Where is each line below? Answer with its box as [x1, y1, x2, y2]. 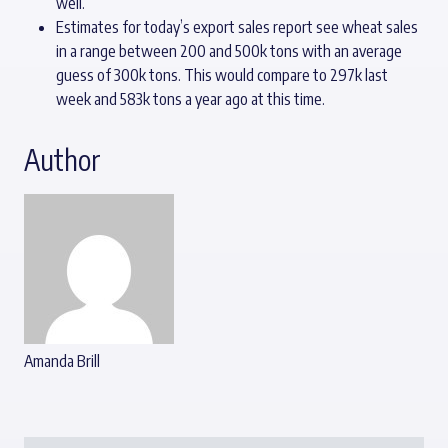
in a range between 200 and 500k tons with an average [56, 41, 402, 62]
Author [24, 142, 101, 178]
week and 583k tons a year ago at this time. [56, 89, 325, 110]
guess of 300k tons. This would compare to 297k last [56, 65, 388, 86]
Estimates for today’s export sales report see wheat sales [56, 17, 418, 38]
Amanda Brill [24, 351, 100, 372]
